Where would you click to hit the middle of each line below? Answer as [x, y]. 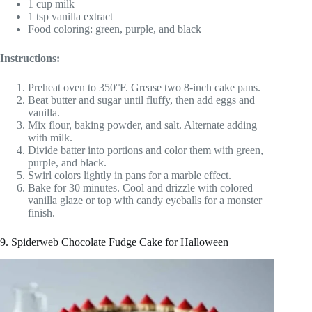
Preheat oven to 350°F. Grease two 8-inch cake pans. [144, 87]
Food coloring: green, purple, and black [115, 29]
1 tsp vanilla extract [70, 16]
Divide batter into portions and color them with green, [146, 150]
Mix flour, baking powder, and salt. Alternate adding [142, 125]
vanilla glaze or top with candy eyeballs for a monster [145, 200]
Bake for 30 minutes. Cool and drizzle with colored [140, 187]
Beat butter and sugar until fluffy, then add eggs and [141, 100]
